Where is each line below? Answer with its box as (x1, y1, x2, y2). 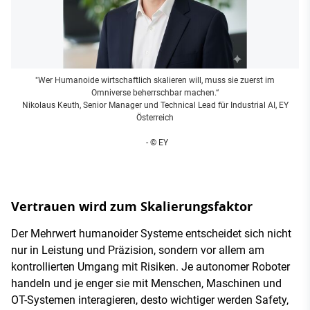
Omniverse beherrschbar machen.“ (91, 87, 219, 98)
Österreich (136, 112, 174, 122)
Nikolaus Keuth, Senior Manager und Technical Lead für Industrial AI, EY (21, 100, 289, 110)
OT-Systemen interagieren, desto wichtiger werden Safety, (11, 293, 289, 307)
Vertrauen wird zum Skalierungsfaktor (11, 197, 253, 215)
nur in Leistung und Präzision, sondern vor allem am (11, 243, 264, 257)
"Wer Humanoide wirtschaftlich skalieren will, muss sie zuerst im (35, 75, 275, 85)
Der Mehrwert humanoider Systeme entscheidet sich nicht (11, 226, 291, 240)
